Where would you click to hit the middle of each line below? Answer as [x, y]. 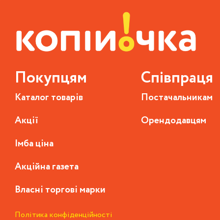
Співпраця [177, 78]
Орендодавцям [173, 121]
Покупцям [51, 78]
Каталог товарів [49, 98]
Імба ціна [34, 144]
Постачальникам [177, 98]
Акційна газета [47, 167]
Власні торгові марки [60, 190]
